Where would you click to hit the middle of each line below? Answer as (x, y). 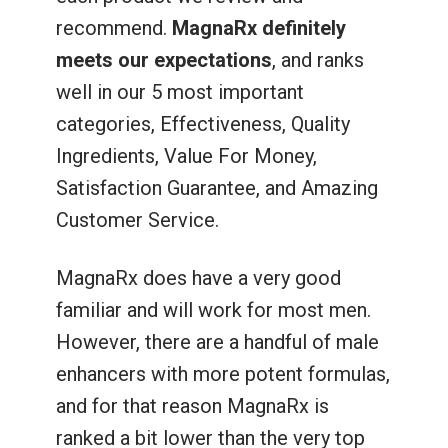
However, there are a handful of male (217, 341)
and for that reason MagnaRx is (192, 405)
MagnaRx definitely (258, 27)
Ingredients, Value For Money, (186, 155)
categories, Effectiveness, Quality (202, 123)
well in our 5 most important (179, 91)
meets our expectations (163, 59)
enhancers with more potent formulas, (222, 373)
